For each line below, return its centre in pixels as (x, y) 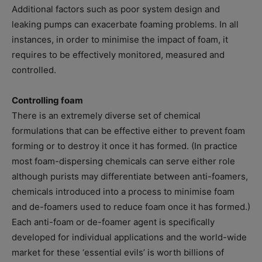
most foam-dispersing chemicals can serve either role (123, 161)
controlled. (34, 70)
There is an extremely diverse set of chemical (106, 116)
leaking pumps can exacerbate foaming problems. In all (125, 25)
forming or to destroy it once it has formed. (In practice (125, 146)
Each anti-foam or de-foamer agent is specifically (113, 222)
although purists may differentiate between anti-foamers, (130, 177)
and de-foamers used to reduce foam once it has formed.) (131, 207)
